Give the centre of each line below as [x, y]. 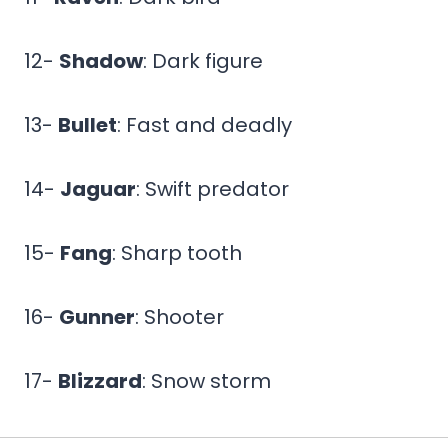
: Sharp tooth [177, 252]
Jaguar [98, 188]
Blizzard [100, 380]
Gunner [97, 316]
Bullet [87, 124]
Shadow [101, 60]
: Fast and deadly [204, 124]
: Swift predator [212, 188]
